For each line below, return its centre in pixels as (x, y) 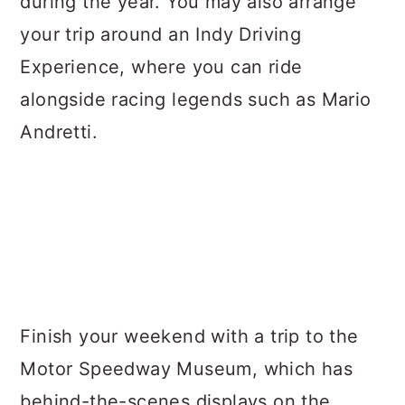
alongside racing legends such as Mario (196, 99)
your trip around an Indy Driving (161, 34)
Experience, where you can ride (161, 67)
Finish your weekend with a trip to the (189, 336)
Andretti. (59, 132)
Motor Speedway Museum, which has (187, 369)
